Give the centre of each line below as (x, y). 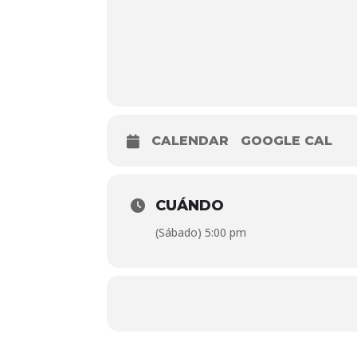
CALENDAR (190, 141)
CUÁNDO (190, 206)
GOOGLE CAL (287, 141)
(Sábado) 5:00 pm (201, 232)
